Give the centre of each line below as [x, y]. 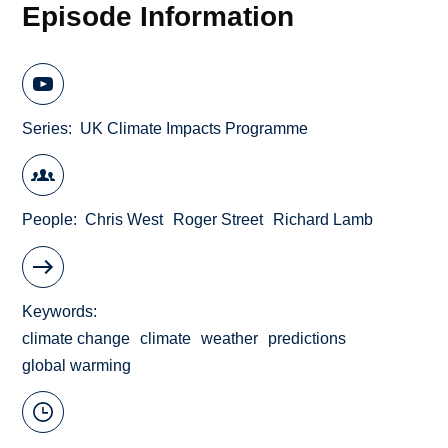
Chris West [124, 220]
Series [45, 128]
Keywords [58, 311]
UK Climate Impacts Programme [194, 128]
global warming [77, 365]
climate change [76, 338]
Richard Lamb [323, 220]
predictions [307, 338]
